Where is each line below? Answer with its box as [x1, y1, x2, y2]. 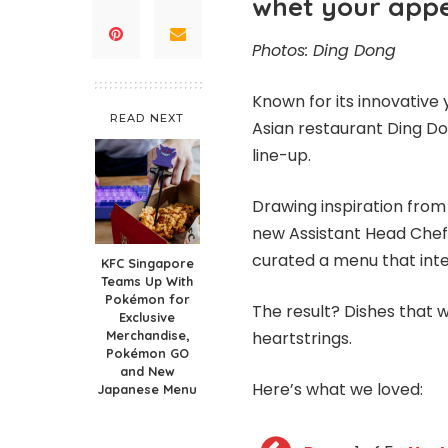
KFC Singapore [100, 254, 194, 271]
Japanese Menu [97, 380, 197, 397]
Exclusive [119, 308, 175, 325]
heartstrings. [252, 326, 352, 350]
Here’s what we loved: [252, 377, 423, 401]
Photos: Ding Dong [252, 38, 396, 62]
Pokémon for [104, 290, 190, 307]
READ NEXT [110, 110, 184, 125]
